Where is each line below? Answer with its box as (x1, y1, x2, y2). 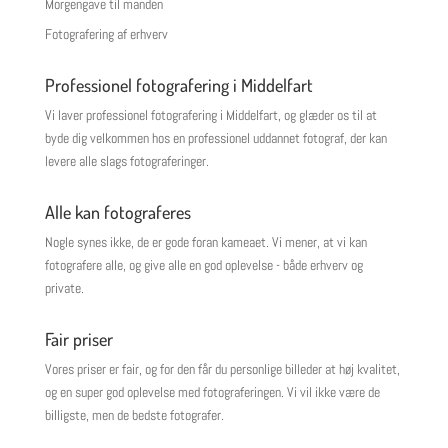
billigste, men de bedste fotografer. (44, 406, 224, 425)
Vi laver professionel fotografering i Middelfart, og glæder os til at (44, 106, 377, 125)
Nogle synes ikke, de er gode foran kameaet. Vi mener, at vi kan (44, 233, 367, 252)
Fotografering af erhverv (44, 25, 168, 44)
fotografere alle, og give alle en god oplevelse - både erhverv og (44, 256, 363, 275)
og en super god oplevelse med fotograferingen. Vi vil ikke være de (44, 383, 380, 402)
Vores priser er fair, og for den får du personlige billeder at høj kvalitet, (44, 360, 400, 379)
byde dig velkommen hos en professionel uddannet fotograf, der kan (44, 129, 387, 148)
